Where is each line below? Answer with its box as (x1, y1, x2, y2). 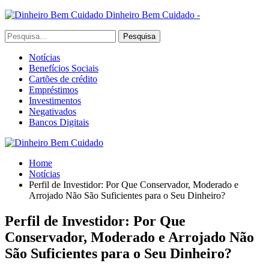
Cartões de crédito (29, 74, 97, 84)
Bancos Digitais (29, 117, 89, 127)
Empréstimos (29, 85, 78, 95)
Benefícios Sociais (29, 63, 98, 73)
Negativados (29, 106, 76, 116)
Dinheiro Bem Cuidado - (106, 10, 200, 20)
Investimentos (29, 95, 81, 106)
